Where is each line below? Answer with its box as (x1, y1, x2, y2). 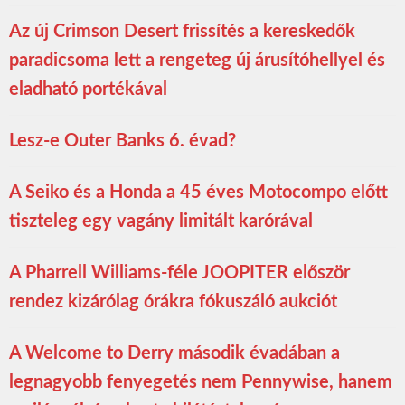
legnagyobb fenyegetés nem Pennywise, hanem (9, 373, 392, 392)
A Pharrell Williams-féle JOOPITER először (9, 264, 350, 283)
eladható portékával (9, 80, 167, 99)
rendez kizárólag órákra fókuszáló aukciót (9, 293, 337, 312)
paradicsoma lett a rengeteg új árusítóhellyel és (9, 52, 385, 71)
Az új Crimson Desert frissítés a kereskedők (9, 23, 355, 42)
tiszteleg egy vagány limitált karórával (9, 212, 313, 231)
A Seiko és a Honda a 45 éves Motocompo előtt (9, 184, 388, 202)
